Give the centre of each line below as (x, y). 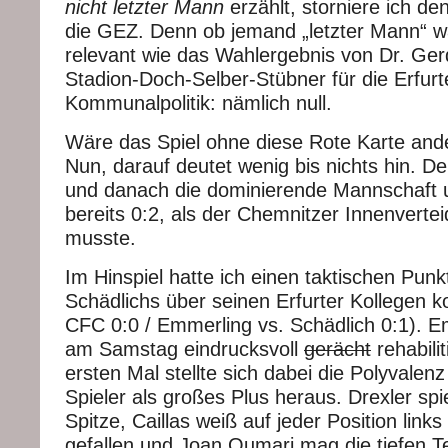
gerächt (337, 348)
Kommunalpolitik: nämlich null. (198, 102)
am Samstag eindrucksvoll (184, 348)
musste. (100, 237)
